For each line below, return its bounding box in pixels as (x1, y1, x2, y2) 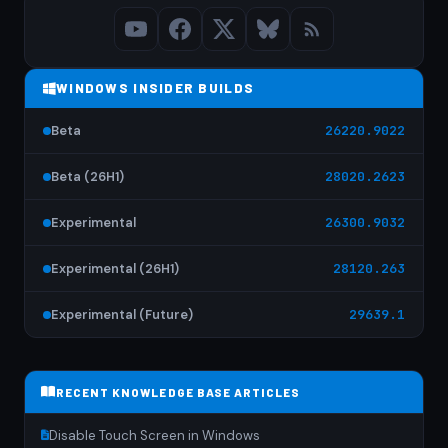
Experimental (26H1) (51, 259, 179, 277)
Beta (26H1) (51, 167, 124, 185)
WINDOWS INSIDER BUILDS (56, 80, 255, 96)
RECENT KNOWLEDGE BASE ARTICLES (56, 385, 301, 399)
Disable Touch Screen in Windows (49, 427, 260, 444)
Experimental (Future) (51, 305, 193, 323)
